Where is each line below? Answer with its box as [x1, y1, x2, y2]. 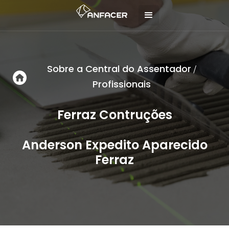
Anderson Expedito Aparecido [21, 136, 208, 153]
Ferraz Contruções [57, 106, 172, 123]
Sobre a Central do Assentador [47, 62, 191, 75]
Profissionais [92, 78, 151, 90]
